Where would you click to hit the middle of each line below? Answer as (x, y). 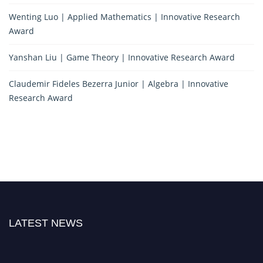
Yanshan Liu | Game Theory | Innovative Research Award (122, 57)
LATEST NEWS (46, 223)
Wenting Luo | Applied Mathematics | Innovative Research (124, 16)
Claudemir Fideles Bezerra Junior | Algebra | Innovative (119, 83)
